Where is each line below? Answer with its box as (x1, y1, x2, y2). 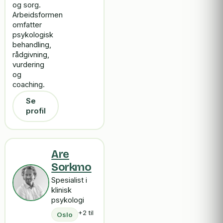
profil (25, 107, 46, 116)
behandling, (12, 40, 52, 49)
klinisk (51, 185, 72, 195)
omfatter (12, 20, 42, 29)
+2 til (78, 208, 94, 217)
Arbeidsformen (12, 10, 63, 19)
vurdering (12, 60, 45, 69)
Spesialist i (51, 175, 88, 185)
